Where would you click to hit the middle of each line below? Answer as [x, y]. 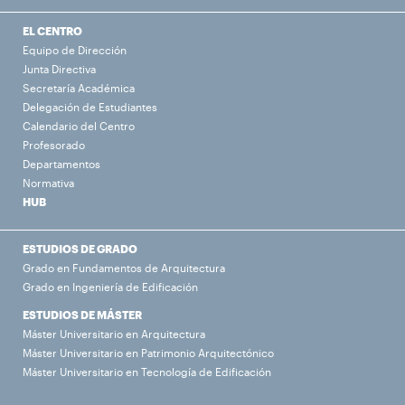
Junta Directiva [59, 69]
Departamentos [61, 164]
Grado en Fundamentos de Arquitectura [124, 268]
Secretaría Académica [79, 88]
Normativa [48, 183]
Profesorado [54, 145]
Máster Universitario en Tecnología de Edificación [147, 372]
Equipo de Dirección [75, 50]
